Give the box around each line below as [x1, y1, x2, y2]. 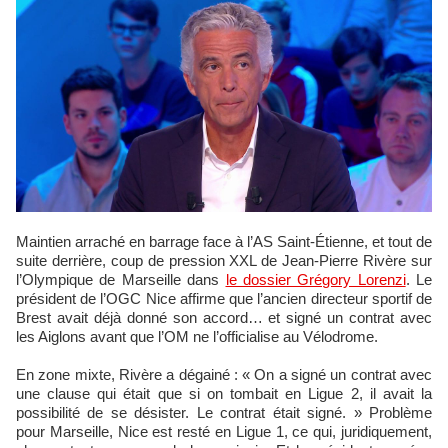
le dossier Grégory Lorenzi [225, 271, 406, 288]
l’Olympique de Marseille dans [16, 271, 226, 288]
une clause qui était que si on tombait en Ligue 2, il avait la [16, 385, 432, 402]
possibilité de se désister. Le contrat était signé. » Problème [16, 404, 432, 421]
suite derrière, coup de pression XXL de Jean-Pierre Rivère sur [16, 252, 432, 269]
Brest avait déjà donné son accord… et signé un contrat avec [16, 309, 432, 326]
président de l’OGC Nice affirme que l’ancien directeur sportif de [16, 290, 432, 307]
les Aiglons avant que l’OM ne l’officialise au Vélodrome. [16, 328, 378, 345]
